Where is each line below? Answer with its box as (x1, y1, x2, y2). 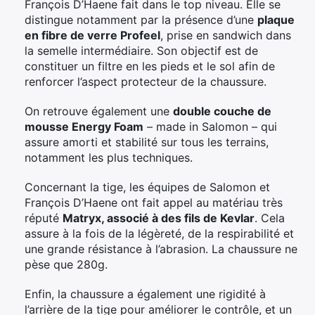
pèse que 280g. (25, 257, 108, 272)
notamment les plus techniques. (25, 150, 193, 165)
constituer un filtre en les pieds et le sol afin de (25, 59, 275, 74)
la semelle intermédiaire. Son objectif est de (25, 44, 258, 58)
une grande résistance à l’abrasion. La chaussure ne (25, 242, 297, 257)
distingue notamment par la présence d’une (25, 13, 257, 27)
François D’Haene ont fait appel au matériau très (25, 195, 283, 210)
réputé (25, 211, 63, 226)
